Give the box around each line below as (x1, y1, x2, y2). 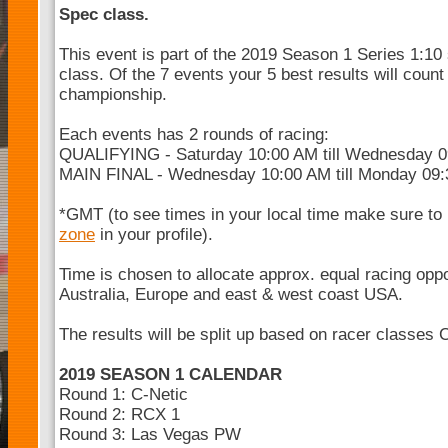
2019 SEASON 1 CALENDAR (59, 365, 282, 384)
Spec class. (59, 5, 149, 24)
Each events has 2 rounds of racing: (59, 125, 329, 144)
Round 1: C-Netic (59, 385, 188, 404)
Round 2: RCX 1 (59, 405, 180, 424)
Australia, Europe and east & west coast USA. (59, 285, 403, 304)
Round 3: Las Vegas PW (59, 425, 241, 444)
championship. (59, 85, 167, 104)
